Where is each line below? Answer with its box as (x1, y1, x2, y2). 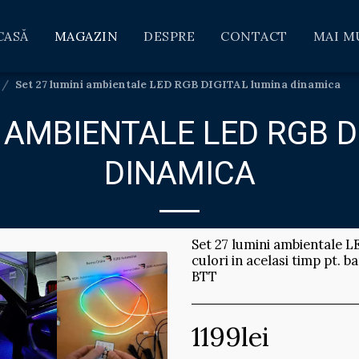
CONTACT (220, 27, 288, 44)
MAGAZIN (54, 27, 119, 44)
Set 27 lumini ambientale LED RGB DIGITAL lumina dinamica (15, 78, 341, 91)
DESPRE (143, 27, 196, 44)
